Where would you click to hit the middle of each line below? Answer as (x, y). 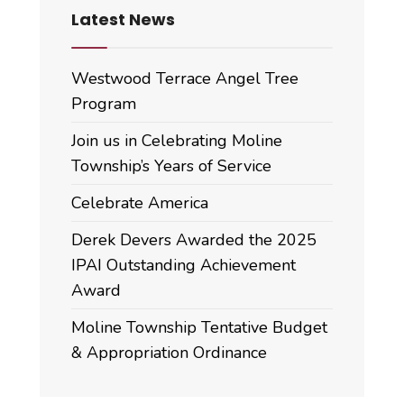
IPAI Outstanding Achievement (184, 265)
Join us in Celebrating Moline (177, 140)
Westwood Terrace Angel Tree (185, 78)
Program (104, 103)
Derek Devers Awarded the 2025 (194, 239)
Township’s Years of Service (171, 165)
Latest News (123, 19)
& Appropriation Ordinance (169, 352)
